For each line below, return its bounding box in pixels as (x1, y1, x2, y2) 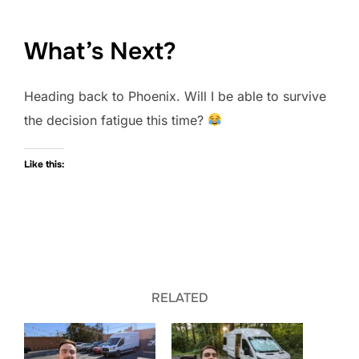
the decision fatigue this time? (24, 111, 208, 128)
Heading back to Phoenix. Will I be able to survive (24, 87, 326, 104)
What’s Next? (24, 35, 176, 67)
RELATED (151, 288, 208, 306)
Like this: (24, 157, 64, 171)
